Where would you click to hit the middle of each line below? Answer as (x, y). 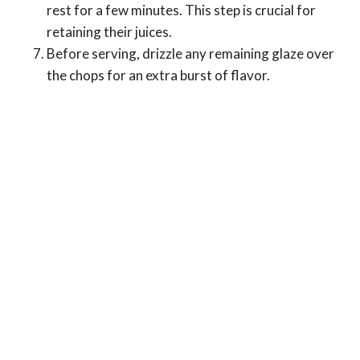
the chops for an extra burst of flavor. (158, 75)
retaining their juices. (109, 31)
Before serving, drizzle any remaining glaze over (190, 53)
